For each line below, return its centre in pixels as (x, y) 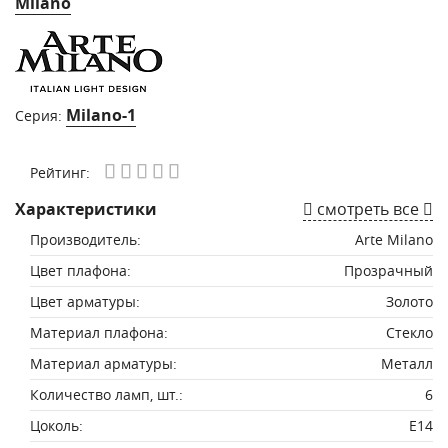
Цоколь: (56, 425)
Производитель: (85, 239)
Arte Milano (394, 239)
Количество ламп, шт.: (106, 394)
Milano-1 (101, 115)
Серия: (40, 115)
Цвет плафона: (80, 270)
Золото (409, 301)
